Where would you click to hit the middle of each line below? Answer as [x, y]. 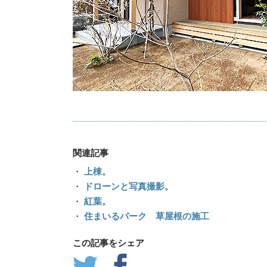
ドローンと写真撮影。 [128, 187]
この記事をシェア [108, 243]
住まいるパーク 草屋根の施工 [145, 216]
